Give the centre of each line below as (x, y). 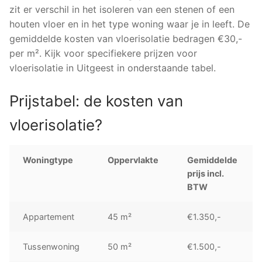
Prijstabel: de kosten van (96, 101)
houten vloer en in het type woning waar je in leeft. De (130, 24)
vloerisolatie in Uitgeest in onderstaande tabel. (113, 68)
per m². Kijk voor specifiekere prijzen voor (103, 53)
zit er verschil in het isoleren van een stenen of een (122, 9)
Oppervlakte (133, 160)
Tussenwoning (51, 246)
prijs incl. (206, 173)
